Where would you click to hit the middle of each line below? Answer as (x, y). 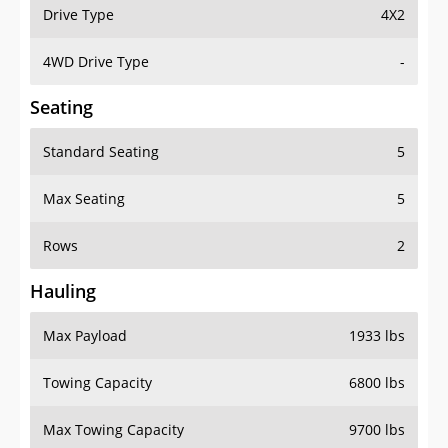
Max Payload (85, 336)
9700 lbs (377, 430)
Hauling (63, 291)
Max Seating (84, 199)
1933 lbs (377, 336)
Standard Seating (101, 152)
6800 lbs (377, 383)
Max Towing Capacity (113, 430)
